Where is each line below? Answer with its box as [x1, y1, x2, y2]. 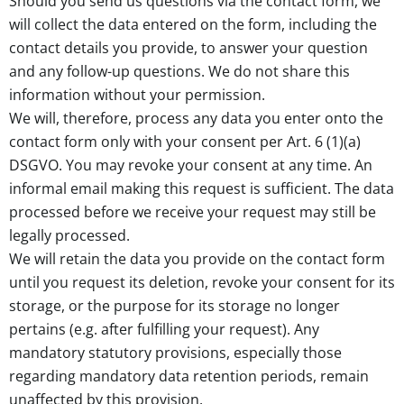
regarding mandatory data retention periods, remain [9, 366, 369, 387]
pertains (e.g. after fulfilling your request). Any [9, 319, 319, 340]
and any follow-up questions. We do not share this [9, 61, 350, 82]
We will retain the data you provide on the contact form [9, 249, 385, 270]
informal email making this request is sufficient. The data [9, 179, 394, 199]
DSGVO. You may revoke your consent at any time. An [9, 155, 372, 176]
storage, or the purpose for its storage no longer [9, 296, 340, 317]
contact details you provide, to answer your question [9, 38, 368, 59]
